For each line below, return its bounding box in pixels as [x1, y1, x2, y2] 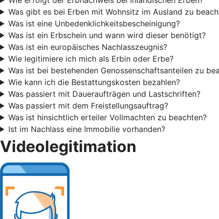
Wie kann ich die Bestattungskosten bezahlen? [8, 77, 180, 87]
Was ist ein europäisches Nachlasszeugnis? [8, 42, 167, 52]
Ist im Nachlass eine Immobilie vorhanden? [8, 124, 165, 134]
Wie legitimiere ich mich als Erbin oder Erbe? [8, 53, 174, 64]
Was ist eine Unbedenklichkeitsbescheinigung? [8, 18, 180, 28]
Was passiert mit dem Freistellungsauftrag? [8, 100, 168, 110]
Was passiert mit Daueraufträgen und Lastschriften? [8, 88, 200, 99]
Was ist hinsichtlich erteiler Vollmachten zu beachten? [8, 112, 207, 122]
